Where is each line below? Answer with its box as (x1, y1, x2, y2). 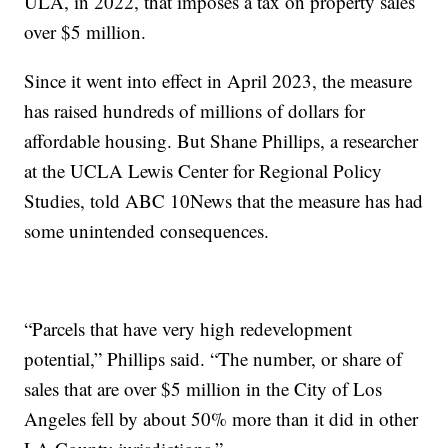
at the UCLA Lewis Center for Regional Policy (24, 158, 383, 184)
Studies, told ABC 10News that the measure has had (24, 188, 424, 214)
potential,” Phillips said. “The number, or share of (24, 346, 403, 372)
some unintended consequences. (24, 218, 270, 244)
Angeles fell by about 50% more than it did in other (24, 406, 419, 432)
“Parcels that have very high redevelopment (24, 316, 353, 342)
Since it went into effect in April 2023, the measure (24, 68, 413, 94)
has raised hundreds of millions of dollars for (24, 98, 366, 124)
